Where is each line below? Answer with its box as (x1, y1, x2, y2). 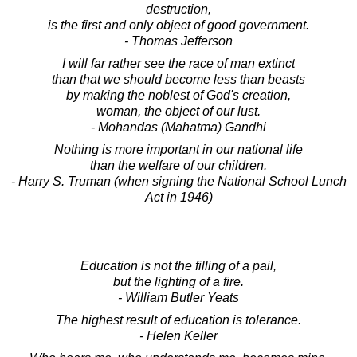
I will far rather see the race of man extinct (62, 56, 295, 70)
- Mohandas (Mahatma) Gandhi (91, 120, 266, 134)
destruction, (146, 2, 211, 16)
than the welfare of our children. (90, 158, 267, 172)
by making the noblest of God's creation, (66, 88, 291, 102)
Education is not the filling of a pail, (80, 258, 277, 273)
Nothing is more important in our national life (54, 142, 303, 156)
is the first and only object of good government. (48, 18, 309, 32)
